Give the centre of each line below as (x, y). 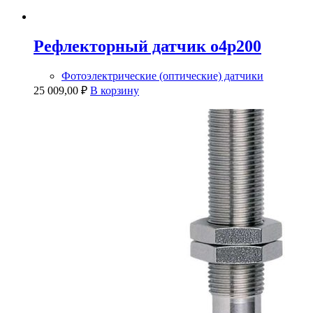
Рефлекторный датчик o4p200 (147, 46)
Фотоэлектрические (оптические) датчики (162, 76)
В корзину (115, 91)
